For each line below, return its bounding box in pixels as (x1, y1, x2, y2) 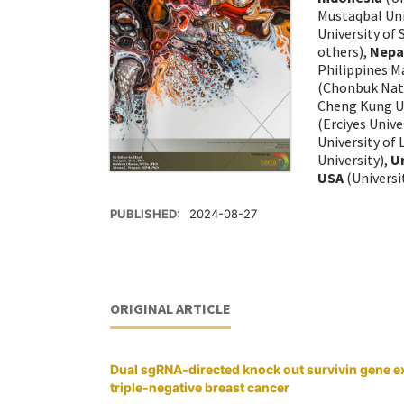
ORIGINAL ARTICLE (110, 299, 231, 318)
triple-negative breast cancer (110, 380, 289, 396)
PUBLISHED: (110, 207, 183, 222)
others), (317, 42, 370, 61)
